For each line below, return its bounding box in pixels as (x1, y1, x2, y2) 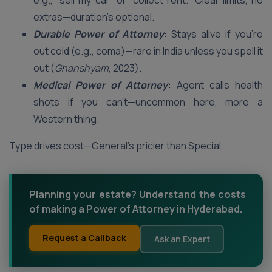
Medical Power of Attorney (33, 78, 168, 92)
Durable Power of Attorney (33, 27, 164, 41)
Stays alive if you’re (167, 27, 263, 41)
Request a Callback (42, 232, 126, 243)
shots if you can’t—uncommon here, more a (33, 95, 263, 109)
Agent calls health (171, 78, 263, 92)
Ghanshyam (55, 61, 109, 75)
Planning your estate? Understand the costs (29, 188, 246, 201)
